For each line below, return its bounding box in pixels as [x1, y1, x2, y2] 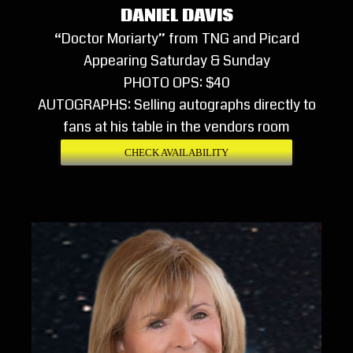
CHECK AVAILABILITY [124, 146, 229, 158]
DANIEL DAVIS [120, 4, 233, 28]
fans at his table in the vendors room [63, 116, 290, 137]
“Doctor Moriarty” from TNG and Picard [54, 28, 299, 49]
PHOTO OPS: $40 [123, 72, 230, 93]
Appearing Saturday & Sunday [83, 50, 270, 71]
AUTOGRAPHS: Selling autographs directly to [37, 94, 316, 115]
